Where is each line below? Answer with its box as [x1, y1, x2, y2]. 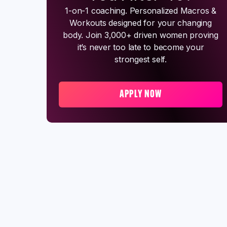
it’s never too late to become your [77, 42, 204, 52]
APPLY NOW [120, 89, 162, 100]
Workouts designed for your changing [69, 18, 212, 28]
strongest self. [115, 54, 167, 64]
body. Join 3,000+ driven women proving [63, 30, 218, 40]
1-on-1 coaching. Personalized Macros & [65, 6, 216, 16]
